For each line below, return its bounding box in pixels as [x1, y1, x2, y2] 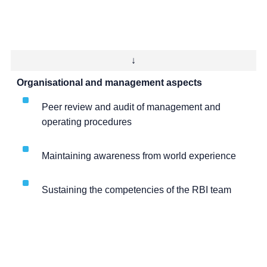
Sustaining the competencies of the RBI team [42, 185, 231, 195]
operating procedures [42, 117, 132, 128]
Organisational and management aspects [17, 77, 202, 88]
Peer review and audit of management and [42, 102, 221, 113]
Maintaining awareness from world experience [42, 151, 236, 162]
